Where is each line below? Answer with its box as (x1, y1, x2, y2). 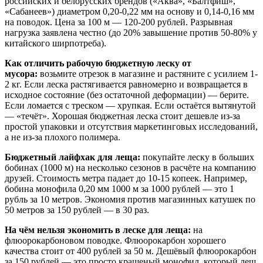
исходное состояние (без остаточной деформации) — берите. (5, 89, 249, 100)
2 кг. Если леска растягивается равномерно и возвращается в (5, 79, 248, 89)
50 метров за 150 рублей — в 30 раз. (5, 204, 149, 215)
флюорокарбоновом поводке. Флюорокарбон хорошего (5, 235, 226, 245)
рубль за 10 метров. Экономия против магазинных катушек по (5, 194, 255, 204)
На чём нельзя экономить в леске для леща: (5, 224, 191, 235)
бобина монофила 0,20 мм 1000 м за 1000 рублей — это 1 (5, 183, 234, 194)
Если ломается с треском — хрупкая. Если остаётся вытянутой (5, 100, 256, 110)
